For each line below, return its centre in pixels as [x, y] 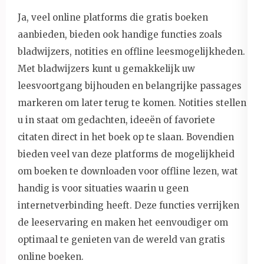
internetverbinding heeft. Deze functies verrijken [128, 205]
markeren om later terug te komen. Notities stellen [132, 103]
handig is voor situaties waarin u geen [103, 188]
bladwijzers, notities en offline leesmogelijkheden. [131, 51]
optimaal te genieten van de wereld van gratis [121, 239]
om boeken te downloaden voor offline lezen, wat [128, 171]
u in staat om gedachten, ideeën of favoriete [116, 120]
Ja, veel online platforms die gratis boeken [113, 17]
